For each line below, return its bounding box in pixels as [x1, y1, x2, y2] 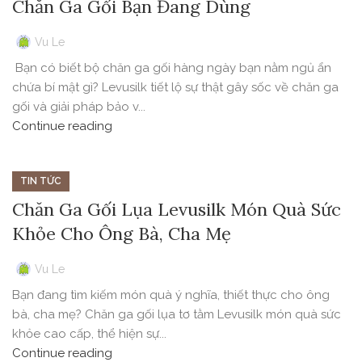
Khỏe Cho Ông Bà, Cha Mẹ [12, 222, 231, 246]
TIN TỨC [20, 175, 61, 187]
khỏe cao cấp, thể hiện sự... [12, 326, 166, 342]
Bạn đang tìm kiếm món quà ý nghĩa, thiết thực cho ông [12, 288, 330, 303]
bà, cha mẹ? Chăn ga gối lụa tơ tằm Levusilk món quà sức [12, 307, 341, 322]
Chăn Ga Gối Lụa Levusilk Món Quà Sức [12, 198, 341, 221]
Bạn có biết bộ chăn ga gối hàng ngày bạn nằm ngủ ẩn [12, 61, 331, 76]
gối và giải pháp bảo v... [12, 99, 145, 115]
